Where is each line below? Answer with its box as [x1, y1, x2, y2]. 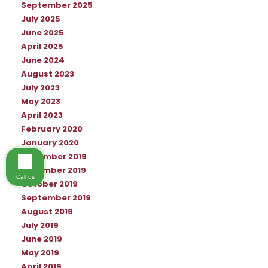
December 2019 [21, 150, 87, 164]
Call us [16, 173, 35, 180]
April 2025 [21, 40, 63, 54]
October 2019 [21, 178, 78, 191]
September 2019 [21, 191, 91, 205]
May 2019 [21, 246, 59, 260]
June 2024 [21, 54, 65, 68]
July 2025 [21, 13, 60, 26]
